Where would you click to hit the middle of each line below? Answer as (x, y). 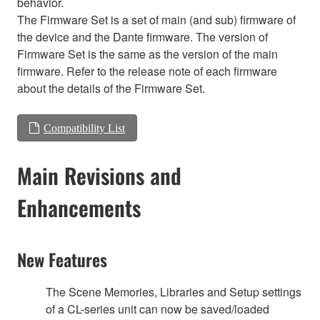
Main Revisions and (99, 175)
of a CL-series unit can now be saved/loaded (157, 309)
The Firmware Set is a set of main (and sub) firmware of (156, 19)
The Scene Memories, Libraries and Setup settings (174, 291)
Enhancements (79, 207)
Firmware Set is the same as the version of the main (147, 54)
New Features (62, 259)
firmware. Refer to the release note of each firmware (147, 71)
